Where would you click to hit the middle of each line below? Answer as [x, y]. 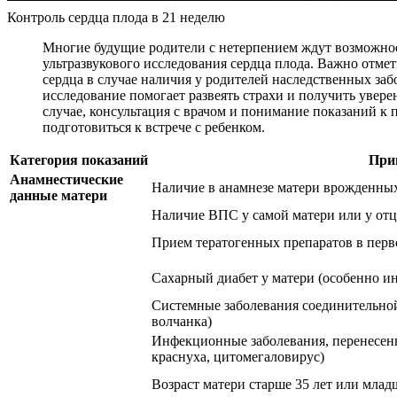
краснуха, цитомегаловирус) [238, 356]
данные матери [58, 195]
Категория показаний [79, 160]
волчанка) [182, 321]
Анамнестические [66, 179]
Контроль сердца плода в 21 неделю [116, 17]
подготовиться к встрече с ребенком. [154, 127]
